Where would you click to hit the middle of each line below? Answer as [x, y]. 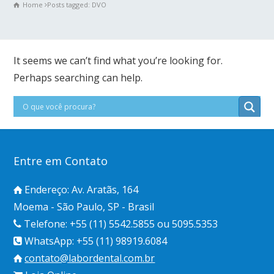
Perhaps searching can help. [78, 78]
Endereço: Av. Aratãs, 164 [80, 190]
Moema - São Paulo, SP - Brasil [84, 207]
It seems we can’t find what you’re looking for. [118, 61]
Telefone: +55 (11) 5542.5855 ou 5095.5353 [120, 224]
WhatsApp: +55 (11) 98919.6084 [95, 241]
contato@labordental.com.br [90, 258]
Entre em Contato [61, 161]
